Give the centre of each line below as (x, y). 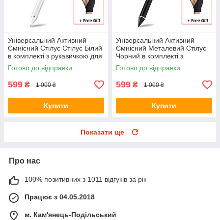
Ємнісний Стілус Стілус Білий (55, 48)
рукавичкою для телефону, (159, 64)
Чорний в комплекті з (150, 56)
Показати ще (102, 132)
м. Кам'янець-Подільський (70, 215)
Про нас (25, 161)
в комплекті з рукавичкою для (55, 56)
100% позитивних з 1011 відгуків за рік (85, 179)
